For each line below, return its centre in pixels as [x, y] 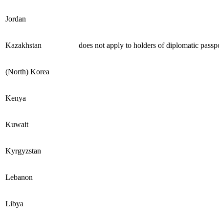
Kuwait [17, 124]
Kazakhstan [41, 45]
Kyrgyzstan [23, 151]
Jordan [16, 19]
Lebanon [19, 177]
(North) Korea [27, 71]
